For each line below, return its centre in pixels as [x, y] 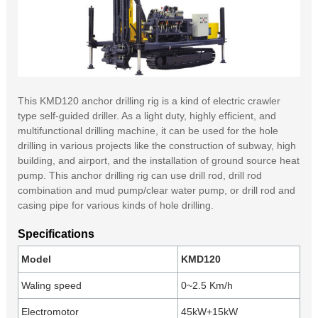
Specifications [56, 234]
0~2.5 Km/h [207, 286]
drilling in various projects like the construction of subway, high [157, 146]
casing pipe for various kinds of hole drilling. [115, 205]
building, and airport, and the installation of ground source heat [158, 161]
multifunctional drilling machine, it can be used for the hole [148, 131]
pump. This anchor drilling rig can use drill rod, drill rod [139, 176]
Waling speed [51, 286]
